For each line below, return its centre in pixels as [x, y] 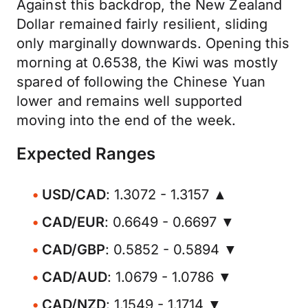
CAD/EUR [73, 222]
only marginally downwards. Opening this [153, 43]
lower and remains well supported [130, 101]
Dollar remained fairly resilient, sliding [142, 24]
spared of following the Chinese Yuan [141, 82]
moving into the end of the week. [126, 120]
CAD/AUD [75, 277]
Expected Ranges [86, 154]
